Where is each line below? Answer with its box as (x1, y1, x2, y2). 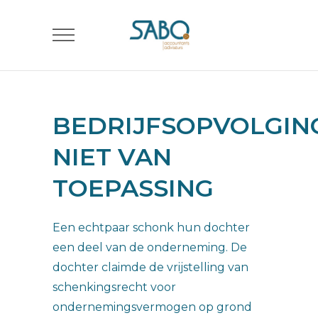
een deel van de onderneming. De (53, 241, 247, 254)
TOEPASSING (53, 173, 214, 203)
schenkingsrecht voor (53, 280, 176, 294)
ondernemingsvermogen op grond (53, 300, 252, 314)
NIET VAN (53, 142, 172, 172)
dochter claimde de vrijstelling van (53, 261, 248, 274)
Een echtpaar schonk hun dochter (53, 221, 250, 234)
